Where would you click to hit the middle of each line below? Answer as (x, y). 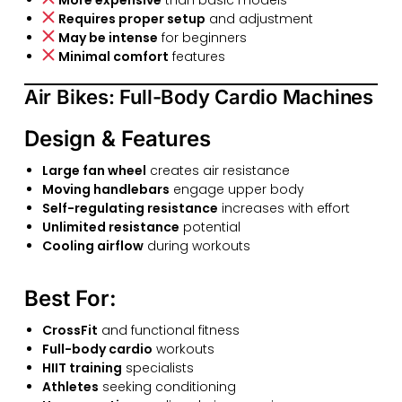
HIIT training (82, 368)
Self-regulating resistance (130, 209)
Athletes (70, 387)
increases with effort (284, 209)
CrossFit (70, 331)
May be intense (108, 37)
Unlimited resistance (110, 227)
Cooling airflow (92, 246)
